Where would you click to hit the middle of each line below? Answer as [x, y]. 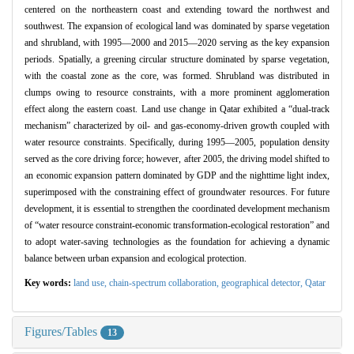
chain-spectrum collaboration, [165, 283]
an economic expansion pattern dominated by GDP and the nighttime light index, [177, 176]
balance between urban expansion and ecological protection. [136, 259]
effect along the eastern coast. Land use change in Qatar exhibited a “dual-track [177, 109]
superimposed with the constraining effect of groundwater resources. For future [177, 192]
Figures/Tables [62, 332]
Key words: [49, 283]
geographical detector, [263, 283]
